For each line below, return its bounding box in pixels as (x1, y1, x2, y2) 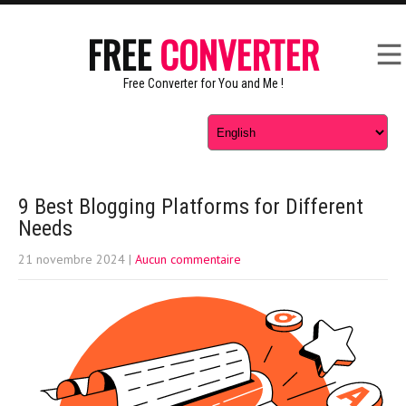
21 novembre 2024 (18, 251, 125, 267)
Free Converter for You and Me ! (122, 76, 284, 91)
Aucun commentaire (135, 251, 241, 267)
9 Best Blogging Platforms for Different (18, 194, 363, 219)
